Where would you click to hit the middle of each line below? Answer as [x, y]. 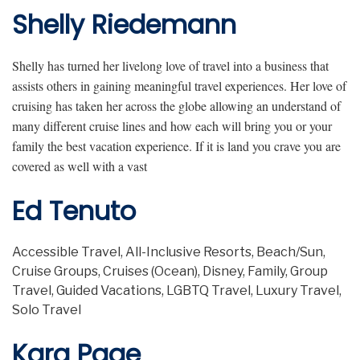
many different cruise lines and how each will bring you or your [172, 126]
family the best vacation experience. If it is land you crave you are [176, 146]
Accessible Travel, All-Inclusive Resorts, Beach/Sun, [169, 252]
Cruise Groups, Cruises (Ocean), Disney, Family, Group [170, 272]
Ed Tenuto [74, 211]
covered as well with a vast [82, 166]
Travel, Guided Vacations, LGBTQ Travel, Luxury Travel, [177, 291]
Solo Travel [47, 310]
